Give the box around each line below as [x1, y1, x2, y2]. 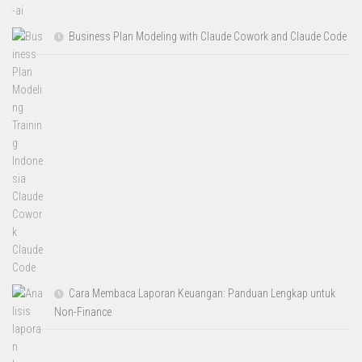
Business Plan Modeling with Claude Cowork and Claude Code [69, 29, 347, 43]
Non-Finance [54, 305, 112, 318]
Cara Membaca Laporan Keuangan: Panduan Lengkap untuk [69, 286, 336, 300]
